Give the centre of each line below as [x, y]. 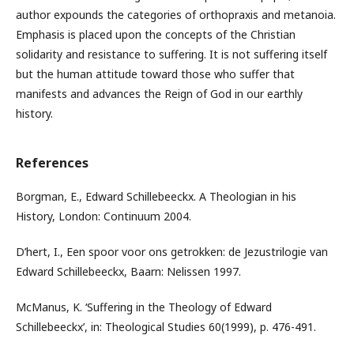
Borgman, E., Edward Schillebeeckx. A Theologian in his [156, 196]
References [52, 163]
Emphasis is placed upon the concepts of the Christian [156, 34]
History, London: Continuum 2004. [104, 216]
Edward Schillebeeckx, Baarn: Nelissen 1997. [128, 271]
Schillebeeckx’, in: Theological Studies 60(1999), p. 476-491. [166, 327]
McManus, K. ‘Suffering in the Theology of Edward [144, 307]
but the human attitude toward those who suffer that [155, 74]
